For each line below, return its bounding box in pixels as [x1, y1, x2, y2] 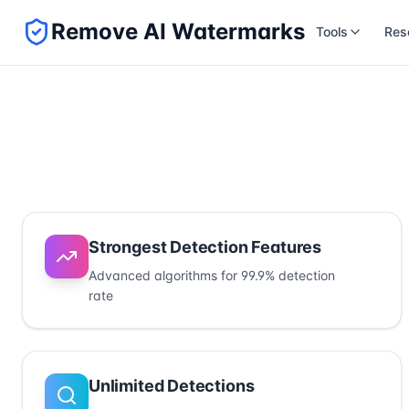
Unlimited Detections [89, 376, 255, 395]
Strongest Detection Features [89, 237, 321, 257]
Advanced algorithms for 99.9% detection [89, 267, 335, 283]
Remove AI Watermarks [51, 18, 305, 45]
